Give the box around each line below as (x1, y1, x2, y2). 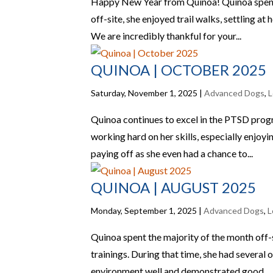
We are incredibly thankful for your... (91, 30, 242, 41)
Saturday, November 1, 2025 (91, 88, 198, 98)
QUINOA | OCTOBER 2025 (91, 61, 267, 79)
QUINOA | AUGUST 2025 (91, 179, 257, 196)
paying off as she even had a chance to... (91, 147, 253, 159)
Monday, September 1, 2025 (91, 205, 197, 216)
